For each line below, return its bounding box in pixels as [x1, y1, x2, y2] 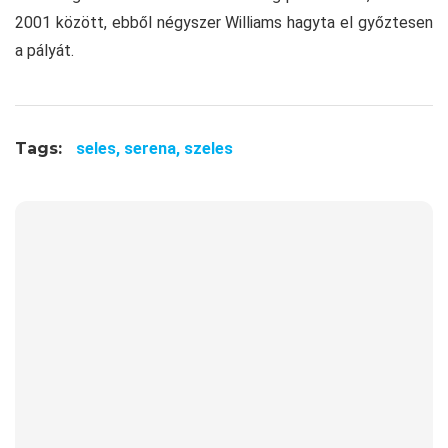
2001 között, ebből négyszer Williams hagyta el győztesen [15, 13, 433, 33]
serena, [124, 139, 184, 159]
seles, [76, 139, 124, 159]
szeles [184, 139, 233, 159]
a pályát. [15, 41, 74, 61]
